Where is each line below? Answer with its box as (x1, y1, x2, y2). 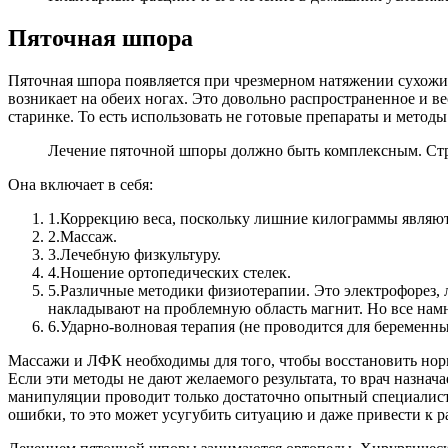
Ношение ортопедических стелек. (60, 264, 291, 282)
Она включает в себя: (8, 176, 153, 194)
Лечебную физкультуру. (60, 246, 221, 264)
